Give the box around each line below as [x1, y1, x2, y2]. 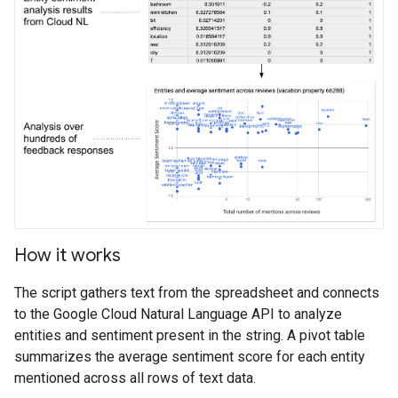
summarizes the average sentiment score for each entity [14, 348, 365, 366]
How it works [14, 244, 121, 267]
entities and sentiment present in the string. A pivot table [14, 327, 365, 345]
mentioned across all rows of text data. [14, 370, 256, 387]
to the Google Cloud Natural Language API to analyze [14, 306, 342, 323]
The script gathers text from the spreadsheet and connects [14, 284, 379, 302]
